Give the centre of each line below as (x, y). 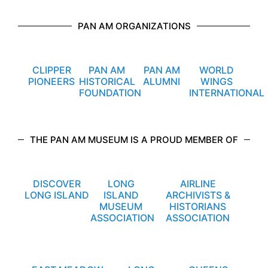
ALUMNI (162, 85)
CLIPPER (51, 73)
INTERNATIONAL (227, 96)
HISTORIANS (198, 210)
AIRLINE (198, 187)
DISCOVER (57, 187)
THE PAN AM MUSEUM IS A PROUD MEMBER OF (134, 143)
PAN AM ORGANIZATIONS (134, 29)
